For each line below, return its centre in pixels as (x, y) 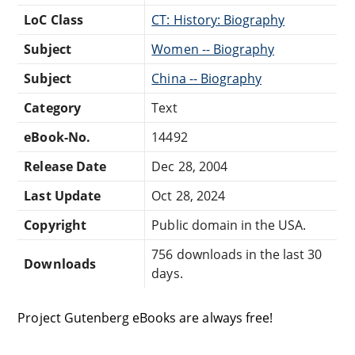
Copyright (55, 225)
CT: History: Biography (218, 19)
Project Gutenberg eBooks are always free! (145, 317)
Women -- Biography (213, 49)
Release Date (65, 166)
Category (52, 107)
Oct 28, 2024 (188, 195)
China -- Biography (207, 78)
